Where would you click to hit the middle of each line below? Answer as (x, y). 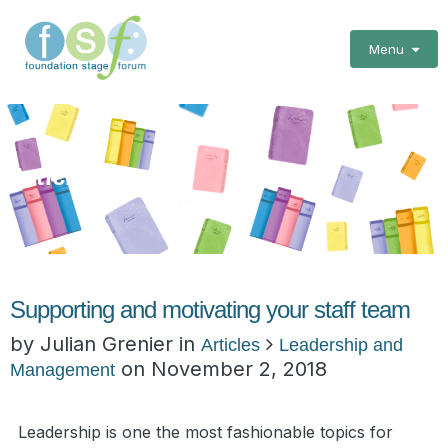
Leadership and (341, 345)
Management (62, 370)
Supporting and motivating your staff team (210, 310)
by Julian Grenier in (105, 344)
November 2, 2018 (239, 369)
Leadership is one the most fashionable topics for (205, 432)
